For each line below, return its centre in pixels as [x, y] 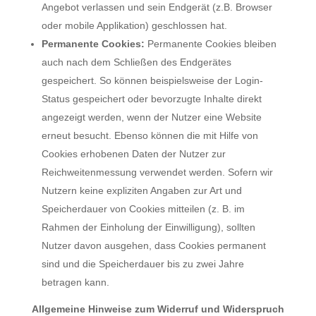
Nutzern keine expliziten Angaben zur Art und [141, 190]
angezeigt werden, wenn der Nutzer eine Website [151, 117]
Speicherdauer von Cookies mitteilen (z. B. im [143, 208]
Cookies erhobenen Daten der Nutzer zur [133, 153]
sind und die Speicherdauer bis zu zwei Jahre [142, 263]
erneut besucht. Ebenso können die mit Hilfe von [150, 135]
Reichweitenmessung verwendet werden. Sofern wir [157, 172]
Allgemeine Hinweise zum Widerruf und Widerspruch [158, 309]
